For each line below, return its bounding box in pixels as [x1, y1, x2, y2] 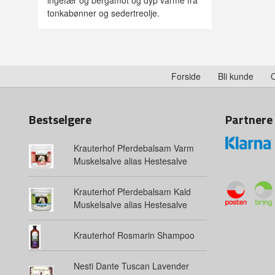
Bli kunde [217, 70, 254, 83]
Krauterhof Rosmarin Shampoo [73, 229, 195, 242]
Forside [171, 70, 201, 83]
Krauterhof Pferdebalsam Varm [73, 142, 194, 155]
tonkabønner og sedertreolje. [47, 7, 160, 20]
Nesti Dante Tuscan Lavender [73, 260, 189, 273]
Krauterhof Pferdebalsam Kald [73, 185, 191, 198]
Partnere [225, 110, 273, 130]
